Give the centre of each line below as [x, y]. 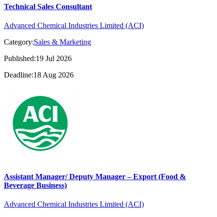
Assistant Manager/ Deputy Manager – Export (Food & [95, 176]
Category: [19, 42]
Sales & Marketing [62, 42]
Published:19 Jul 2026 [38, 59]
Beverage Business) [35, 185]
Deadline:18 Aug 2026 [39, 75]
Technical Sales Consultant [48, 7]
